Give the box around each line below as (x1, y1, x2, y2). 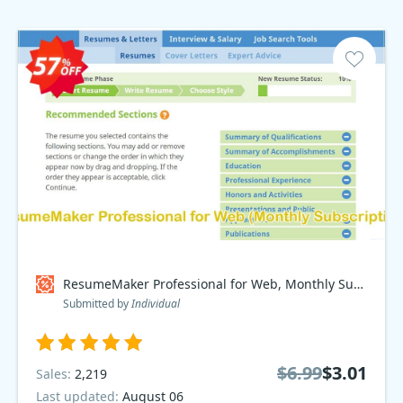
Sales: (36, 364, 75, 382)
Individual (131, 296, 180, 311)
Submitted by (63, 296, 131, 311)
